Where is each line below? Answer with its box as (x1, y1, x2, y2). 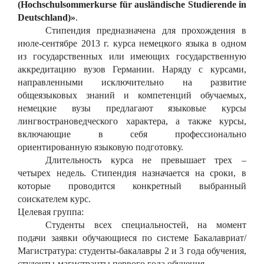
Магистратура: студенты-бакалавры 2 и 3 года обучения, (18, 245, 246, 256)
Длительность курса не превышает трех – (45, 154, 246, 165)
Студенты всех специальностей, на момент (45, 219, 246, 230)
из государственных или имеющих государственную (18, 51, 246, 61)
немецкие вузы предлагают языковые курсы (18, 103, 246, 113)
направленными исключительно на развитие (18, 77, 246, 87)
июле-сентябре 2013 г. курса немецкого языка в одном (18, 38, 246, 48)
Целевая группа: (18, 206, 84, 217)
